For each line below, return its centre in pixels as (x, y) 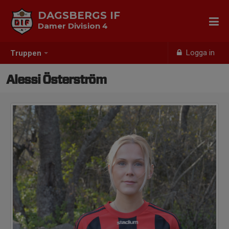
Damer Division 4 (73, 26)
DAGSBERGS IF (79, 15)
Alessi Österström (56, 80)
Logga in (200, 53)
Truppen (26, 53)
